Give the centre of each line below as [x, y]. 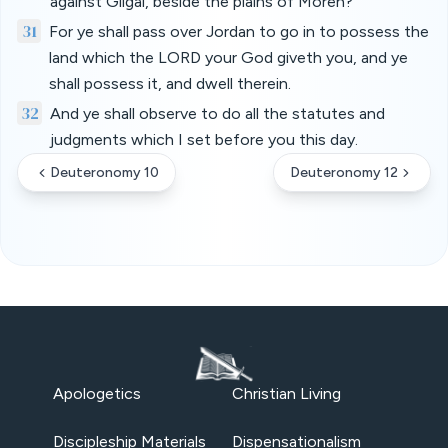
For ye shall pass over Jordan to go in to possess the [239, 31]
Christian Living [286, 393]
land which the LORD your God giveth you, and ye [228, 57]
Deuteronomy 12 [344, 172]
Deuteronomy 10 [104, 172]
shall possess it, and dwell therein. [170, 83]
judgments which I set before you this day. [203, 139]
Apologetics [96, 393]
